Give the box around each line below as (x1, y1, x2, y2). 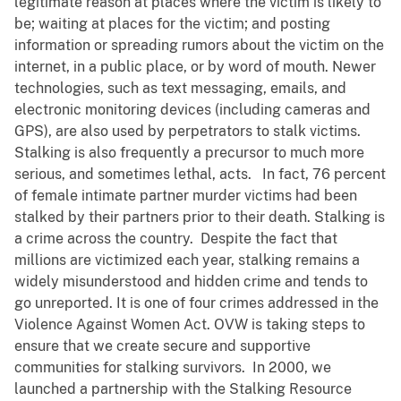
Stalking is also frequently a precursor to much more (14, 144, 364, 162)
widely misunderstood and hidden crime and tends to (14, 273, 368, 291)
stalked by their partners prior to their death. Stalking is (14, 209, 385, 226)
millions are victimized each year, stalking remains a (14, 252, 360, 269)
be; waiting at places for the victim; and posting (14, 15, 330, 33)
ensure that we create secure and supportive (14, 337, 311, 355)
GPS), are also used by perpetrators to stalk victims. (14, 123, 364, 141)
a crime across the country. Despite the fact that (14, 230, 337, 248)
